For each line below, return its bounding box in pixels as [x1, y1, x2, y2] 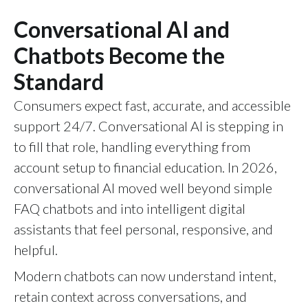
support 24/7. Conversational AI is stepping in [14, 117, 283, 134]
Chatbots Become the [14, 41, 225, 69]
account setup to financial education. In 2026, [14, 158, 277, 175]
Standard [14, 67, 104, 95]
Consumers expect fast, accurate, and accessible [14, 96, 291, 113]
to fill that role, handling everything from [14, 137, 250, 155]
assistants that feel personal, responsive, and [14, 220, 273, 237]
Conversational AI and [14, 15, 230, 43]
